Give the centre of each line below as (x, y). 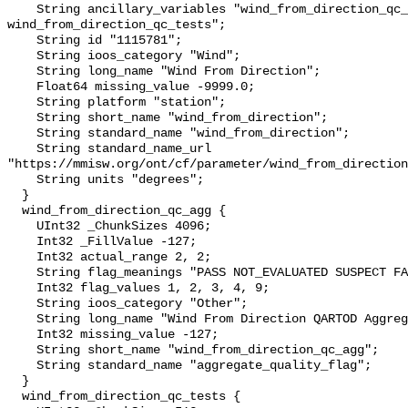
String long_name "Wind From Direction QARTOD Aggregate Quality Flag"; (22, 320)
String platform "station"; (22, 103)
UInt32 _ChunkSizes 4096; (22, 227)
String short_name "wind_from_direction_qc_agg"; (22, 351)
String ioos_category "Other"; (22, 304)
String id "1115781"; (22, 41)
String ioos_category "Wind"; (22, 56)
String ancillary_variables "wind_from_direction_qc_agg (22, 10)
